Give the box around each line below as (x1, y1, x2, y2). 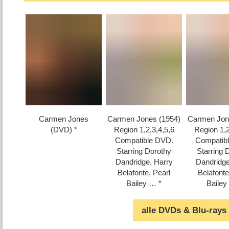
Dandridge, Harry (115, 157, 173, 166)
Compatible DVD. (114, 135, 173, 145)
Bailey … (126, 178, 157, 188)
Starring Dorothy (117, 146, 172, 155)
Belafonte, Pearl (118, 168, 171, 177)
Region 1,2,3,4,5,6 (113, 125, 174, 134)
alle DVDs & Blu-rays (142, 205, 227, 215)
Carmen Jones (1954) (107, 114, 181, 123)
